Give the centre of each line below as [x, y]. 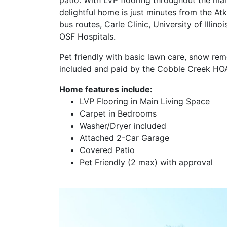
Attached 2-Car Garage [124, 138]
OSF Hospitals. [87, 36]
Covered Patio [107, 150]
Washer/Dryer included [123, 125]
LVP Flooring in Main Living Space [145, 101]
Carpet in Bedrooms [118, 113]
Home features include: [106, 89]
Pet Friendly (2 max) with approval [146, 162]
